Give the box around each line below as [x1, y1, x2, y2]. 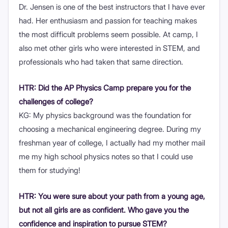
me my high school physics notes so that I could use [19, 151, 193, 161]
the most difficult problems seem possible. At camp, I [19, 29, 198, 39]
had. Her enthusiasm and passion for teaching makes [19, 15, 197, 25]
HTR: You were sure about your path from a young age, [19, 191, 205, 201]
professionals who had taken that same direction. [19, 56, 183, 67]
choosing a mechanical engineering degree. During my [19, 124, 201, 134]
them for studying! [19, 165, 80, 175]
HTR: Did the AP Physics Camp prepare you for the [19, 82, 191, 93]
